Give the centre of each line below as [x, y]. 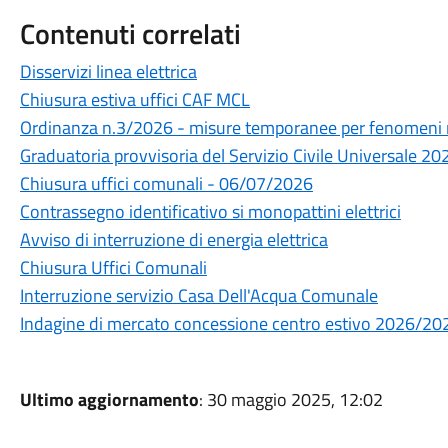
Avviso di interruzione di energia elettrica [173, 239]
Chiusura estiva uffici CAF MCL [134, 99]
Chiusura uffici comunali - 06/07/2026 [166, 183]
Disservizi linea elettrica [108, 71]
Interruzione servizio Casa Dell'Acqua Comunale [198, 295]
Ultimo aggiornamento [109, 399]
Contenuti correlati [130, 33]
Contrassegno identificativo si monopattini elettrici [210, 211]
